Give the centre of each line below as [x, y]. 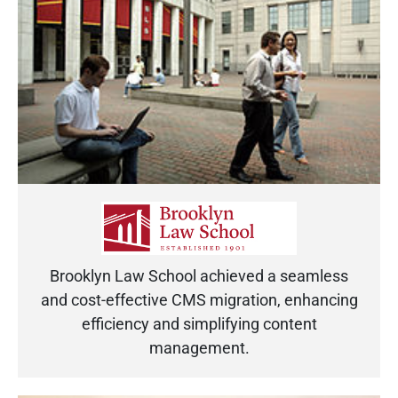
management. [199, 347]
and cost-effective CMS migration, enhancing [199, 299]
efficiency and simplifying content [199, 323]
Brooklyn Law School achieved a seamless [199, 275]
